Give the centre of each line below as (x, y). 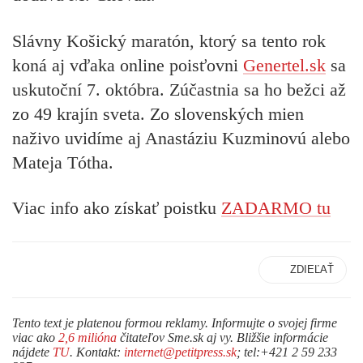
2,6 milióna (88, 338)
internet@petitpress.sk (180, 352)
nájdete (32, 352)
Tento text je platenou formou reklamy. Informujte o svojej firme (175, 323)
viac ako (35, 338)
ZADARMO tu (276, 207)
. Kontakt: (97, 352)
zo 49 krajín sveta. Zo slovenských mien (158, 113)
